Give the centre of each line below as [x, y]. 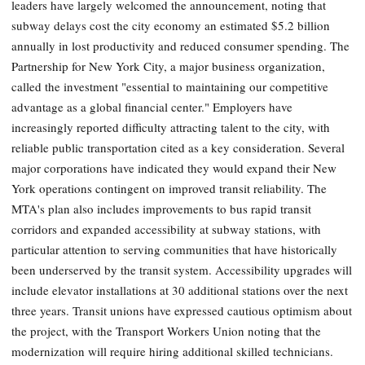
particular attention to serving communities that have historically [174, 250]
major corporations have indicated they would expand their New [174, 168]
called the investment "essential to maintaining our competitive [170, 87]
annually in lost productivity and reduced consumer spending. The [180, 46]
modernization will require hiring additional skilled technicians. [172, 352]
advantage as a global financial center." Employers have [152, 107]
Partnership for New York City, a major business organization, [168, 66]
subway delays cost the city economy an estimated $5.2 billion [171, 26]
